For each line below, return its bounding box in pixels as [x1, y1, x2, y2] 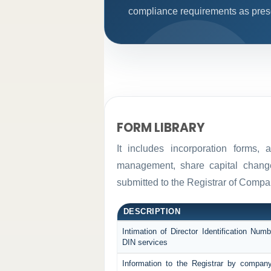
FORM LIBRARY [116, 119, 205, 136]
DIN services [122, 238, 168, 247]
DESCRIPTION [123, 207, 181, 217]
